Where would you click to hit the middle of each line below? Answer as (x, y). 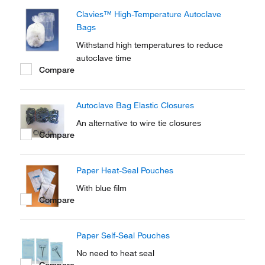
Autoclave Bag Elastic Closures (135, 105)
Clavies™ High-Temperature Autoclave (149, 14)
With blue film (101, 188)
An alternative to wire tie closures (139, 123)
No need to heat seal (115, 253)
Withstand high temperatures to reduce (150, 45)
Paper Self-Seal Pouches (123, 235)
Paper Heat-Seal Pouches (125, 170)
